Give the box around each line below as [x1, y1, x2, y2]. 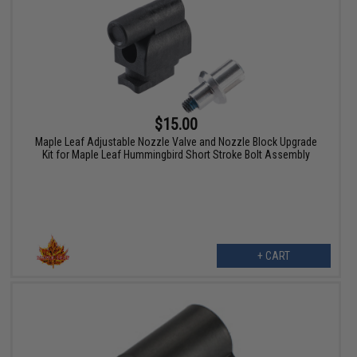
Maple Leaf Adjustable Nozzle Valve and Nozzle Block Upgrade [34, 135, 317, 149]
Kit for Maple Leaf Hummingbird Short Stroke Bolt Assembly [41, 148, 310, 162]
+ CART [257, 249, 290, 263]
